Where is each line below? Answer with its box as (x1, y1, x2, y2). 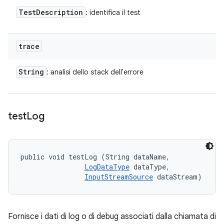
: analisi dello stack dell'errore (46, 67, 143, 76)
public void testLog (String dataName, (20, 152, 174, 161)
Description (36, 7, 83, 17)
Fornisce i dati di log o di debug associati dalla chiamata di (8, 211, 216, 221)
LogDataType (84, 162, 129, 171)
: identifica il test (85, 8, 140, 17)
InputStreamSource (84, 172, 153, 181)
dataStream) (153, 172, 202, 181)
